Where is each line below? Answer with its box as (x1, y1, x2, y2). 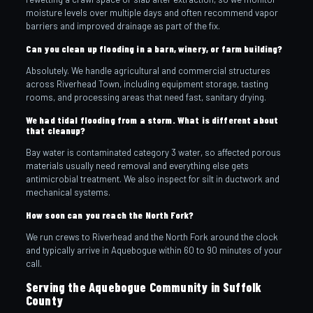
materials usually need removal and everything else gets (25, 159, 249, 171)
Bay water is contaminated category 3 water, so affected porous (25, 146, 281, 158)
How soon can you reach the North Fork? (25, 208, 194, 221)
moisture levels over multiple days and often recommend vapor (25, 6, 278, 18)
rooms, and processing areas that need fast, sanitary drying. (25, 91, 266, 103)
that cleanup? (25, 124, 86, 136)
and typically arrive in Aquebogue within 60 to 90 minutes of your (25, 244, 282, 256)
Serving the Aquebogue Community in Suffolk (25, 279, 262, 295)
